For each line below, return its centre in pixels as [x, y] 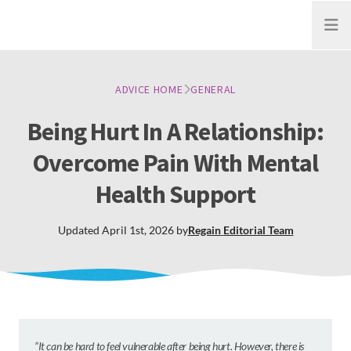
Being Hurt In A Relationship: [175, 132]
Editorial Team [258, 230]
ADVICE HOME [149, 89]
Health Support [175, 194]
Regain [204, 230]
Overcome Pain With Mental [175, 163]
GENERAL [213, 89]
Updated [80, 230]
